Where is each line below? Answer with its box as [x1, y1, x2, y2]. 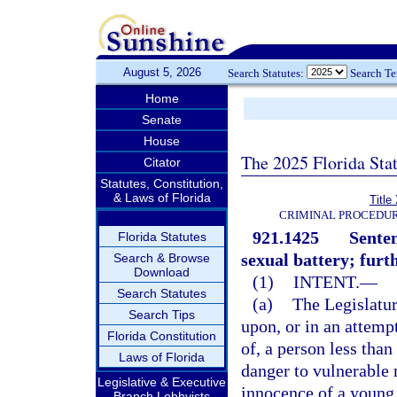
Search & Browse [113, 251, 210, 265]
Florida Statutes [117, 230, 206, 244]
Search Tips [128, 307, 195, 322]
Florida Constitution [107, 329, 216, 343]
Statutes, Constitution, [100, 176, 223, 191]
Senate [142, 113, 182, 127]
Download [134, 265, 190, 279]
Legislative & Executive [97, 375, 226, 389]
